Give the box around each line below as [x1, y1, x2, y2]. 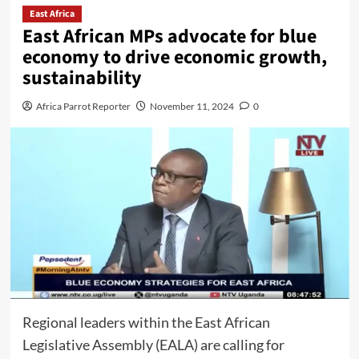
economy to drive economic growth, [22, 43, 327, 72]
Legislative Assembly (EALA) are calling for [22, 335, 284, 353]
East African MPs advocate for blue [22, 22, 317, 51]
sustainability [22, 64, 142, 93]
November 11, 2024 [149, 100, 234, 113]
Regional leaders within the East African [22, 313, 270, 331]
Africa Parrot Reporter [35, 100, 131, 113]
